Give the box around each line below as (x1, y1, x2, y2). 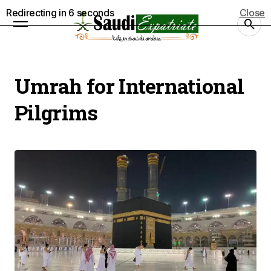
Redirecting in (6, 7, 69, 19)
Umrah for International (15, 72, 244, 99)
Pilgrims (15, 99, 98, 126)
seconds (74, 7, 114, 19)
